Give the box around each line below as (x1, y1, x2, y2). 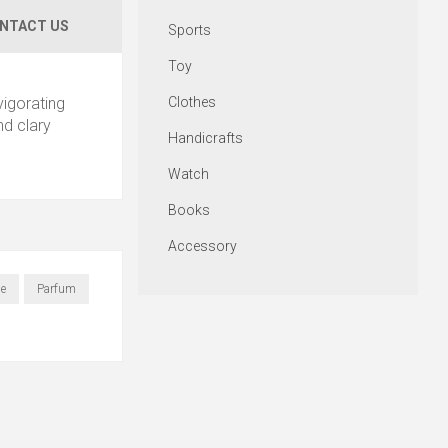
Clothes (167, 94, 216, 111)
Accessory (167, 238, 237, 255)
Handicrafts (167, 130, 243, 147)
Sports (167, 22, 211, 39)
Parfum (36, 281, 76, 296)
